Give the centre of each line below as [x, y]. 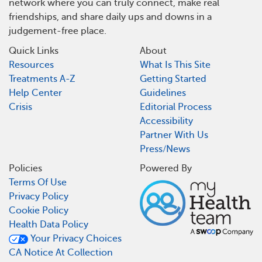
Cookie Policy [39, 211]
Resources [31, 65]
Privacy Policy [39, 197]
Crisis [20, 107]
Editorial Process [176, 107]
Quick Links [34, 51]
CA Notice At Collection [61, 253]
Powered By [166, 169]
